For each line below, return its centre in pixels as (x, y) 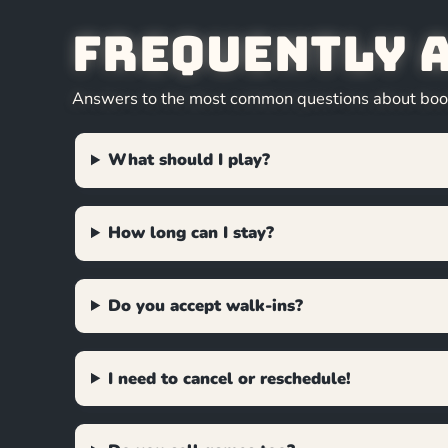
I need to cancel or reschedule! (230, 378)
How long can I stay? (191, 233)
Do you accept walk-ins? (206, 305)
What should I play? (189, 160)
